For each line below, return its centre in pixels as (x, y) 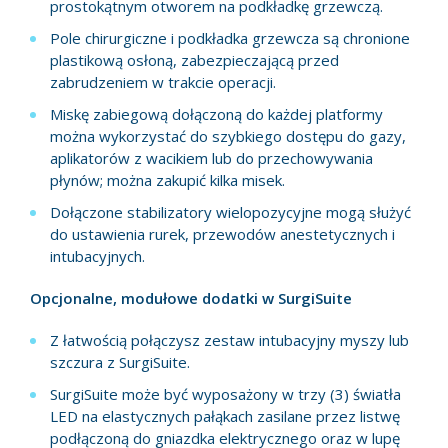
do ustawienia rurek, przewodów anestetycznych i (222, 234)
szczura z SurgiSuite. (120, 362)
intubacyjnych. (97, 256)
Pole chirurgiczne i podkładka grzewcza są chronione (230, 38)
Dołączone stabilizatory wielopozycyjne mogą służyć (230, 212)
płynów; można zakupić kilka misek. (167, 180)
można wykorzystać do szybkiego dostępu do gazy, (228, 136)
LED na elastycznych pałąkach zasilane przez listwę (225, 416)
